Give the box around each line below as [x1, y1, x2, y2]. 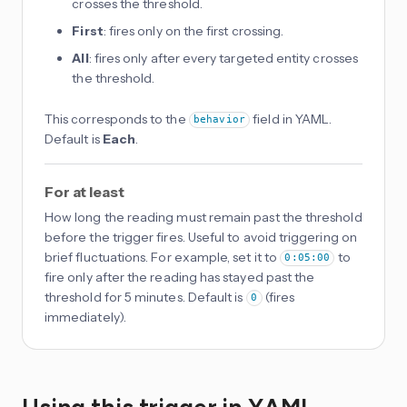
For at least [45, 182, 124, 201]
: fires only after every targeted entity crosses [88, 49, 358, 66]
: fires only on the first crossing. [103, 22, 284, 39]
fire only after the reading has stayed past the [45, 268, 315, 285]
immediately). [45, 308, 126, 325]
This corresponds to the [45, 110, 189, 127]
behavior [194, 114, 245, 126]
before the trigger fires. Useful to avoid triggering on [45, 228, 357, 245]
